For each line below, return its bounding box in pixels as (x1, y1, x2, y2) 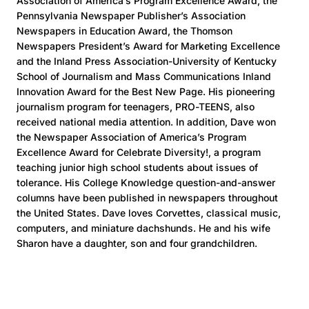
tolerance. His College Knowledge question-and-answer (17, 177, 275, 188)
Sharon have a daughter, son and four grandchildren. (17, 237, 257, 249)
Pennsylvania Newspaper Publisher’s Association (17, 10, 246, 21)
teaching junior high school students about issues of (17, 161, 258, 173)
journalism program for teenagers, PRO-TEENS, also (17, 101, 255, 112)
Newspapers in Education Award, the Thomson (17, 25, 232, 37)
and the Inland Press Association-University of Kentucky (17, 55, 277, 67)
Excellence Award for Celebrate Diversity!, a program (17, 146, 261, 158)
